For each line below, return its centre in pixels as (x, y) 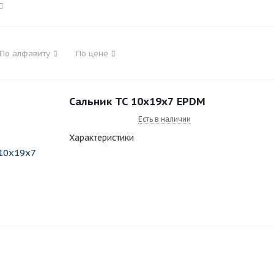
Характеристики (102, 138)
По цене (92, 54)
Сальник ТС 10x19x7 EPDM (137, 102)
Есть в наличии (165, 119)
